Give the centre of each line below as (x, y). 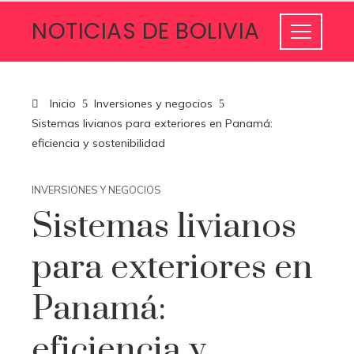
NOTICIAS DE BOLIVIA (146, 31)
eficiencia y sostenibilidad (98, 143)
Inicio (61, 104)
